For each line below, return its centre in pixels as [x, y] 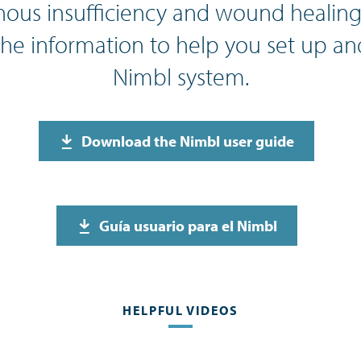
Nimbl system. [180, 77]
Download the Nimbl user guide [188, 141]
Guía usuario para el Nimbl [188, 226]
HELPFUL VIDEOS [180, 310]
